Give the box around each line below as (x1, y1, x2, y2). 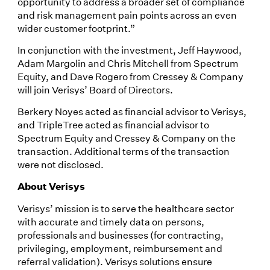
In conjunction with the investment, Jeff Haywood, (17, 43, 242, 56)
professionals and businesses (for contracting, (17, 228, 224, 241)
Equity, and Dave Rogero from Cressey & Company (17, 69, 243, 83)
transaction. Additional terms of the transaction (17, 145, 230, 158)
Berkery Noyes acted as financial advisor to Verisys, (17, 105, 246, 118)
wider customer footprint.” (17, 21, 135, 34)
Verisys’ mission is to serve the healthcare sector (17, 201, 234, 215)
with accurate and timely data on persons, (17, 215, 204, 228)
